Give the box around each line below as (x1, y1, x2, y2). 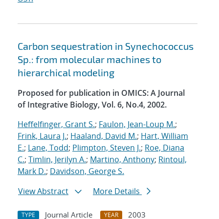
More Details (93, 186, 142, 197)
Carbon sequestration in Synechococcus (18, 40, 194, 52)
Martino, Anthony (90, 154, 154, 165)
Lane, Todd (28, 142, 68, 153)
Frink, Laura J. (18, 131, 66, 142)
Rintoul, (158, 154, 187, 165)
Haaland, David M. (70, 131, 137, 142)
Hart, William (141, 131, 188, 142)
